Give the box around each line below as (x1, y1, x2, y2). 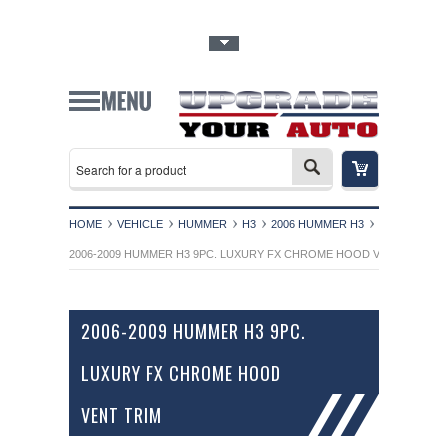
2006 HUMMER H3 (271, 217, 364, 230)
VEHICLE (117, 217, 163, 230)
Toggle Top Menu (63, 36, 185, 53)
